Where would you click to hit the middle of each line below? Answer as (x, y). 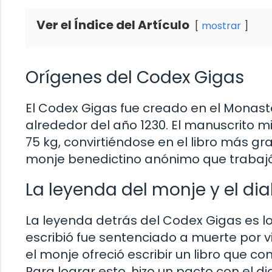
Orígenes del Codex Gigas (135, 77)
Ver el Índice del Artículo (113, 25)
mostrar (221, 25)
